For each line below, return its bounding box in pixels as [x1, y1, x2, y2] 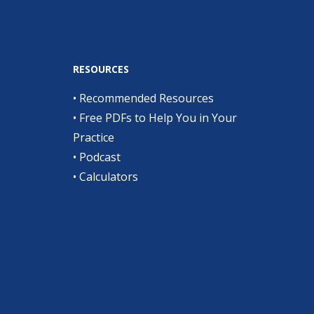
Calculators [79, 169, 138, 184]
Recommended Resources [79, 90, 214, 106]
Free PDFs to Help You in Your [79, 110, 237, 125]
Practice [73, 130, 114, 145]
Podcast [79, 149, 121, 165]
